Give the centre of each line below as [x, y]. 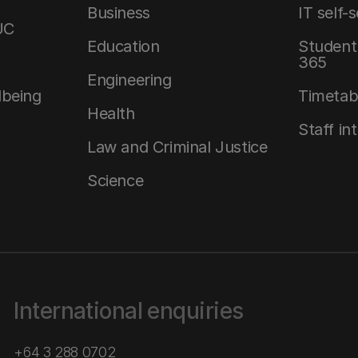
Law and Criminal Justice [177, 147]
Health [111, 113]
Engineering [129, 80]
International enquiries [129, 311]
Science [115, 181]
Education [123, 46]
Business [119, 13]
